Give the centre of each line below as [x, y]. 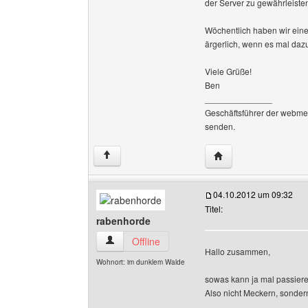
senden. [220, 126]
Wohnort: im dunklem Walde [141, 262]
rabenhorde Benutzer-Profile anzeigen [187, 241]
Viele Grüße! [228, 71]
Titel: [214, 209]
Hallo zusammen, [238, 251]
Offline [146, 241]
